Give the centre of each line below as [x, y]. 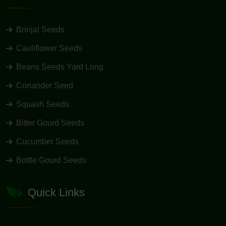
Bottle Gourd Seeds [51, 160]
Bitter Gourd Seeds [50, 123]
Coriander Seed [45, 85]
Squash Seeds [43, 104]
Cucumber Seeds [47, 141]
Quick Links [56, 193]
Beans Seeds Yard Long [60, 67]
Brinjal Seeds [40, 29]
